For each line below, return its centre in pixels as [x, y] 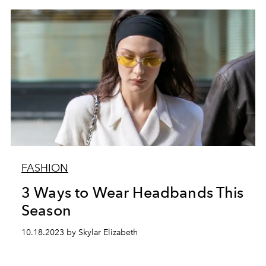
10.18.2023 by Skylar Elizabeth [79, 232]
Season [46, 210]
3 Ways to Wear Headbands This [132, 192]
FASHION [45, 168]
